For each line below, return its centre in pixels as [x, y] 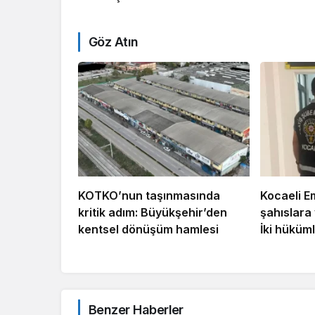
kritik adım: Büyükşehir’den [153, 212]
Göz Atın [114, 42]
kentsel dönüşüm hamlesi [148, 229]
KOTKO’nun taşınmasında [149, 195]
